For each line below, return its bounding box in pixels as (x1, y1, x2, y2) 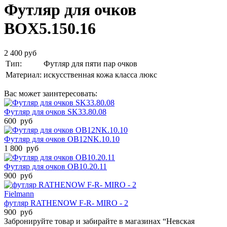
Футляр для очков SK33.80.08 (4, 107, 106, 117)
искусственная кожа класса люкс (44, 70, 157, 80)
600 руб (4, 117, 32, 126)
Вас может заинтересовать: (4, 89, 97, 98)
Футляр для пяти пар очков (44, 59, 137, 68)
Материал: (6, 70, 42, 80)
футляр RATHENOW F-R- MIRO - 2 (4, 199, 128, 208)
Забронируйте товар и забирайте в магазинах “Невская (4, 217, 195, 226)
